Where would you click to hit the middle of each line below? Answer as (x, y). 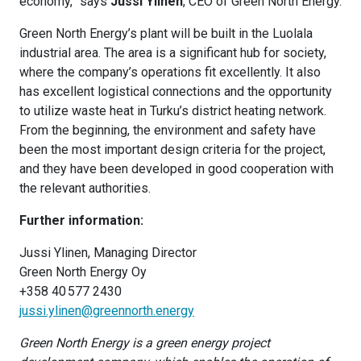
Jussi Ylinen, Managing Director (108, 252)
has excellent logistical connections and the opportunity (176, 91)
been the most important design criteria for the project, (172, 149)
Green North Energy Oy (83, 272)
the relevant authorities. (85, 188)
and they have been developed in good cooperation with (176, 168)
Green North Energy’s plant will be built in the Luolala (166, 33)
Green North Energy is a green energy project (145, 342)
